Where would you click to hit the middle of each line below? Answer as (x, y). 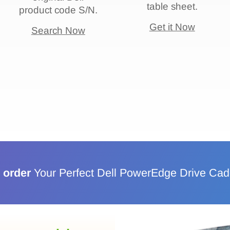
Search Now (58, 31)
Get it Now (172, 27)
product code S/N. (58, 10)
